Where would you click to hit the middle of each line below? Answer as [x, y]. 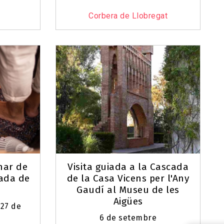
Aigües [128, 201]
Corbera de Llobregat [128, 16]
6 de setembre [128, 218]
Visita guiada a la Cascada [128, 167]
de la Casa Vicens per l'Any [128, 178]
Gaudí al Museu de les [128, 190]
